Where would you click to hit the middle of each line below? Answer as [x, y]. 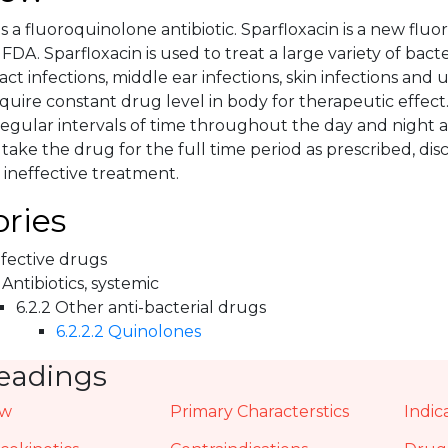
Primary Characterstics [260, 411]
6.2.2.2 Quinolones [128, 331]
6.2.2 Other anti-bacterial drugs [140, 307]
